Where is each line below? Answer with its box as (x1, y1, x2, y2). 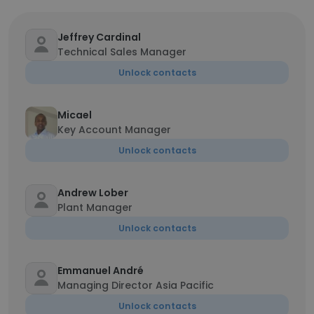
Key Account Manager (57, 123, 171, 137)
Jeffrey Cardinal (57, 30, 141, 44)
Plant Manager (57, 200, 132, 214)
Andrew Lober (57, 186, 128, 200)
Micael (57, 108, 92, 122)
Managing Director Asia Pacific (57, 278, 214, 292)
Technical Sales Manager (57, 45, 186, 59)
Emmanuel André (57, 264, 144, 278)
